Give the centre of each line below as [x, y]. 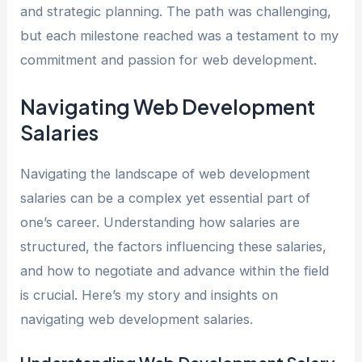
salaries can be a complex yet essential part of [166, 198]
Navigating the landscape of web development [166, 173]
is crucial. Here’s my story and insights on [149, 295]
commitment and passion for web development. [169, 60]
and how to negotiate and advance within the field [175, 270]
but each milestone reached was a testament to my [180, 36]
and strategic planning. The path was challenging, [176, 12]
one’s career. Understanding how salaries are [160, 222]
